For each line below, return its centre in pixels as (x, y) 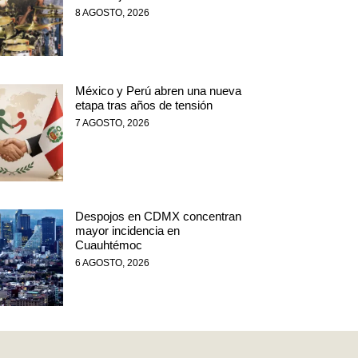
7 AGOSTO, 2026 (112, 123)
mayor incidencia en (127, 230)
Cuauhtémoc (108, 245)
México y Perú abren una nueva (158, 91)
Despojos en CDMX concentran (158, 216)
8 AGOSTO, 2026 (112, 13)
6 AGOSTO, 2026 (112, 263)
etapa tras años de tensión (143, 105)
